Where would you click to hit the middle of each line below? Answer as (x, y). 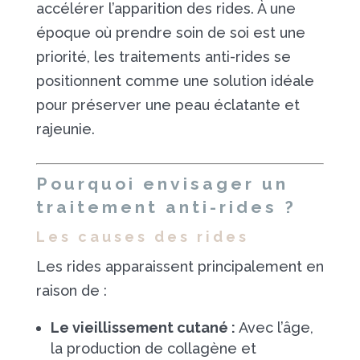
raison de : (71, 290)
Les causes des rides (142, 237)
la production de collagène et (153, 348)
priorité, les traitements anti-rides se (163, 57)
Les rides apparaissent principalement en (180, 266)
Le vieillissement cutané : (143, 327)
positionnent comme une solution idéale (175, 81)
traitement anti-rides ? (166, 207)
